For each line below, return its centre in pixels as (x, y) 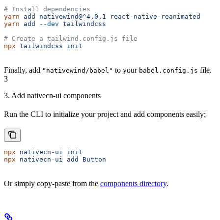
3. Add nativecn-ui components (52, 95)
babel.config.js (168, 70)
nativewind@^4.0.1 (71, 16)
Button (92, 159)
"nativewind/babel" (78, 70)
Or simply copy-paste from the (52, 183)
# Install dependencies (47, 9)
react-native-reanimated (153, 16)
